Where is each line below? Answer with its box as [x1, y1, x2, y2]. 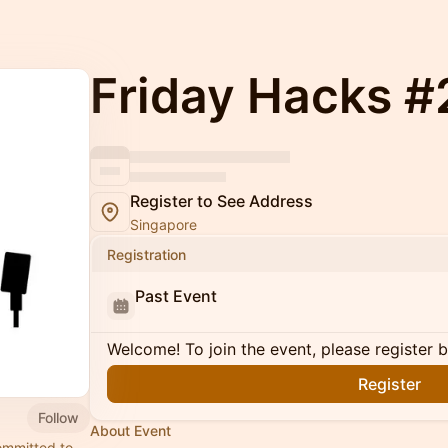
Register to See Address [130, 191, 313, 211]
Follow [38, 408, 79, 426]
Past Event [135, 286, 217, 306]
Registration [107, 246, 186, 263]
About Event [90, 422, 171, 439]
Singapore [130, 216, 197, 233]
